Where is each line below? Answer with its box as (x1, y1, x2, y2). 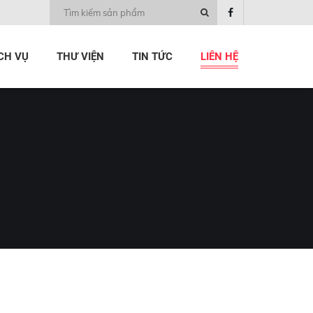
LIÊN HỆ (201, 50, 238, 63)
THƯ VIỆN (57, 50, 104, 63)
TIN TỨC (132, 50, 173, 63)
